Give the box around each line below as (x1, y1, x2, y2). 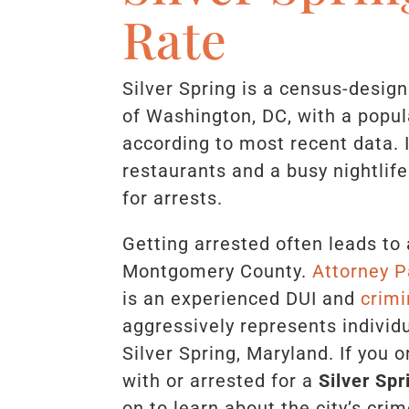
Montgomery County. (122, 260, 308, 283)
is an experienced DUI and (122, 288, 356, 310)
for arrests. (122, 187, 224, 210)
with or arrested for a (122, 370, 314, 393)
